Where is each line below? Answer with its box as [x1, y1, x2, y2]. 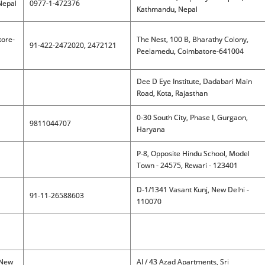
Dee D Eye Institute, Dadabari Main [136, 76, 252, 86]
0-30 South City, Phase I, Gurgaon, [136, 112, 248, 122]
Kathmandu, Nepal [136, 4, 198, 14]
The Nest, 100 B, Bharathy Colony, [136, 34, 248, 44]
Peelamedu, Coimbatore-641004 [136, 46, 244, 56]
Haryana [136, 124, 165, 134]
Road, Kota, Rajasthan [136, 88, 208, 98]
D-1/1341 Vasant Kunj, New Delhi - [136, 185, 249, 195]
